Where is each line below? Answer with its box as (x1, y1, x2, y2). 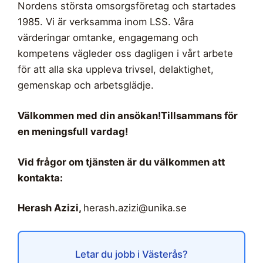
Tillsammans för (161, 109, 238, 122)
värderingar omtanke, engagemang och (18, 31, 198, 43)
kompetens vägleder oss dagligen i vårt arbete (18, 47, 233, 59)
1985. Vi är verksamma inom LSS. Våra (18, 15, 194, 28)
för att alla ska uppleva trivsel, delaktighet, (18, 63, 214, 75)
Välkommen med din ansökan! (18, 109, 161, 122)
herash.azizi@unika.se (83, 202, 187, 214)
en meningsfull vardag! (18, 125, 128, 137)
